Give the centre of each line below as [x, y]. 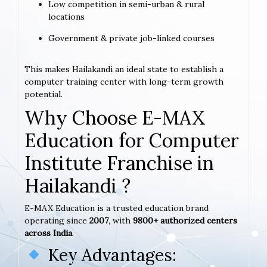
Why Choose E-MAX [115, 117]
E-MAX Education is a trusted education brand [117, 208]
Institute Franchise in [119, 163]
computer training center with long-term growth [124, 81]
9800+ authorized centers [185, 220]
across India [48, 233]
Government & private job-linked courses [131, 38]
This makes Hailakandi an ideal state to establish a [124, 69]
